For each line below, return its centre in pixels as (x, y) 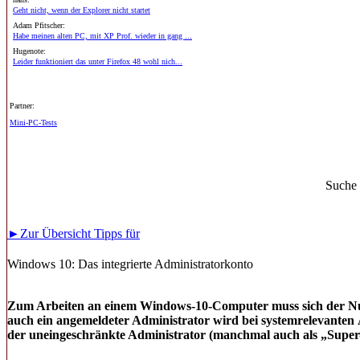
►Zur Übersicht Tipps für (74, 233)
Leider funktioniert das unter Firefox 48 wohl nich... (98, 61)
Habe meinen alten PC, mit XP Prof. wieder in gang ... (102, 36)
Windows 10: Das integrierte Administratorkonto (130, 264)
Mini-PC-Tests (33, 123)
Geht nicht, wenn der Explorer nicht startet (82, 10)
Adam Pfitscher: (39, 25)
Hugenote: (29, 51)
